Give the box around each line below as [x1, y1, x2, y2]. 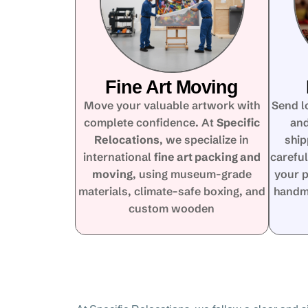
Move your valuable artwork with [83, 98, 260, 112]
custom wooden [129, 201, 215, 215]
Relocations [94, 133, 160, 146]
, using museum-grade [132, 167, 252, 181]
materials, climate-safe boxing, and [78, 184, 265, 198]
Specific [216, 115, 260, 129]
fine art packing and [153, 150, 261, 164]
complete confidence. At [83, 115, 217, 129]
